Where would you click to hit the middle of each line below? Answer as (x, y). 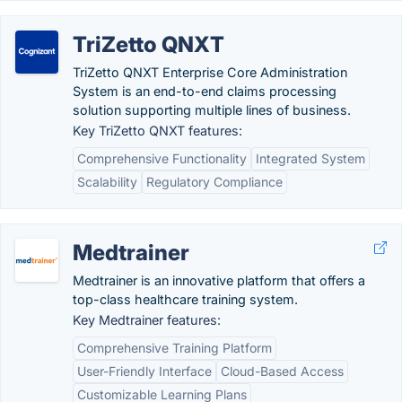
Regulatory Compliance (214, 182)
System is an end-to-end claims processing (205, 91)
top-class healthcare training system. (185, 299)
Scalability (107, 182)
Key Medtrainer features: (147, 320)
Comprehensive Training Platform (175, 348)
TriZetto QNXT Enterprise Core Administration (210, 72)
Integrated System (310, 158)
